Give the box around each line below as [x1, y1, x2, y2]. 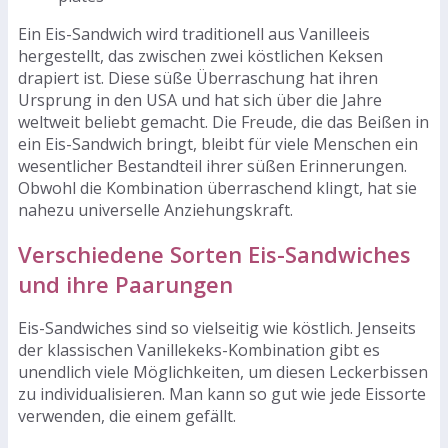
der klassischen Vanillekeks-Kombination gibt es [18, 339, 380, 362]
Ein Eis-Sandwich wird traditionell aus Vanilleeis [18, 22, 370, 45]
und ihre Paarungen [18, 269, 233, 300]
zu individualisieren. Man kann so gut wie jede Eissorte [18, 383, 426, 406]
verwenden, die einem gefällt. [18, 405, 236, 428]
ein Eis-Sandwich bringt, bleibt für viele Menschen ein [18, 132, 418, 155]
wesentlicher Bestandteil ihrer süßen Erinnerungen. [18, 154, 407, 177]
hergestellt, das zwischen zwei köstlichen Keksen [18, 44, 383, 67]
